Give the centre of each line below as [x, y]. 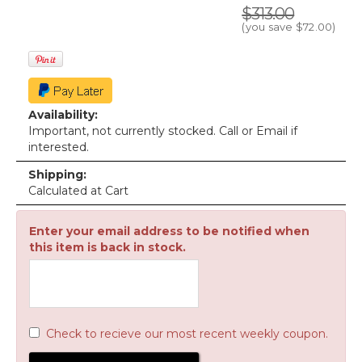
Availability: [63, 115]
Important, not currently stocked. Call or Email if [163, 131]
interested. [59, 147]
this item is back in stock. [107, 247]
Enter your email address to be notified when [169, 231]
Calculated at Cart [78, 191]
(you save [269, 27]
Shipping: [57, 175]
